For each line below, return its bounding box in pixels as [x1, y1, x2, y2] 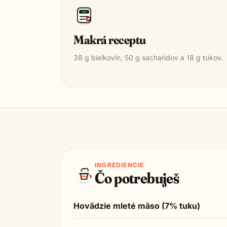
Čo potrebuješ [95, 169, 179, 187]
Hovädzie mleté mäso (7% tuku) [73, 201, 200, 211]
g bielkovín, [83, 53, 125, 62]
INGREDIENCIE [95, 161, 144, 169]
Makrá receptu [73, 32, 146, 47]
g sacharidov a [133, 53, 186, 62]
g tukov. [194, 53, 223, 62]
